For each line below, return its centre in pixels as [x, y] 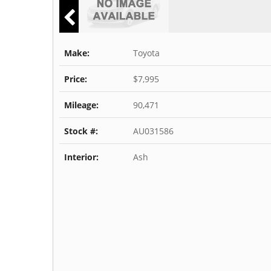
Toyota [145, 53]
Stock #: [81, 131]
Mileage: [82, 105]
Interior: [82, 157]
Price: [76, 79]
